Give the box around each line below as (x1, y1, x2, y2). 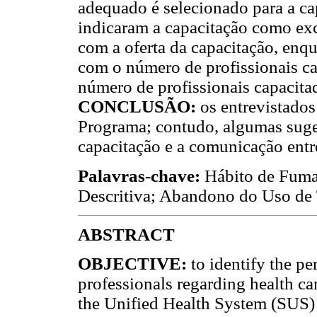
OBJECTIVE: (78, 254, 191, 274)
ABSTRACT (78, 224, 175, 244)
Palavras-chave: (78, 166, 204, 185)
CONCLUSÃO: (78, 97, 200, 117)
